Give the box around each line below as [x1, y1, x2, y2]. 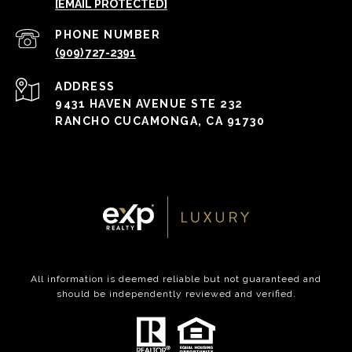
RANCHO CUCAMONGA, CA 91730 [55, 115, 265, 128]
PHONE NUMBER [55, 28, 160, 42]
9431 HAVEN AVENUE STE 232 [55, 97, 244, 111]
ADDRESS [55, 80, 115, 93]
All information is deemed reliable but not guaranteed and [31, 273, 321, 285]
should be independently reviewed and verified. [56, 288, 296, 300]
